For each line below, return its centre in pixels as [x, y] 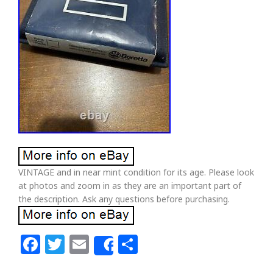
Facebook [85, 244]
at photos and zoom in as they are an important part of [130, 186]
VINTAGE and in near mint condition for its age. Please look [136, 172]
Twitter [97, 244]
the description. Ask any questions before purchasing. [124, 199]
